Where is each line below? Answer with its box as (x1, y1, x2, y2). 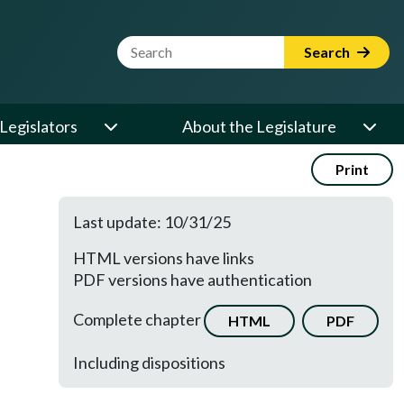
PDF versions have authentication (73, 270, 312, 289)
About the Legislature (182, 116, 336, 136)
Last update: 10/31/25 (73, 212, 231, 232)
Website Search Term (116, 36, 269, 56)
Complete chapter (73, 308, 204, 329)
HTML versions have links (73, 248, 254, 268)
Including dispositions (73, 353, 225, 372)
